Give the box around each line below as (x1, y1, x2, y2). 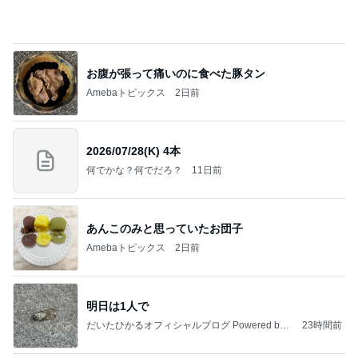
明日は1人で (86, 299, 149, 312)
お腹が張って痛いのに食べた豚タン (86, 66, 265, 80)
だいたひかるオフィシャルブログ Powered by (86, 319, 284, 331)
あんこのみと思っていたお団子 (86, 221, 243, 235)
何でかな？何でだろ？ (86, 164, 182, 176)
